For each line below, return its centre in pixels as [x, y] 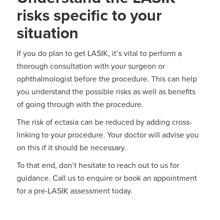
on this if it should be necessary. [71, 148]
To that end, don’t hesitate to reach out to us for [98, 165]
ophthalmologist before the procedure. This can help [107, 79]
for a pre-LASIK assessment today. [74, 191]
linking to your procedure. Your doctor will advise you [108, 135]
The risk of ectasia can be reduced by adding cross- [104, 122]
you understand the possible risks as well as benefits [106, 92]
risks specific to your [89, 15]
